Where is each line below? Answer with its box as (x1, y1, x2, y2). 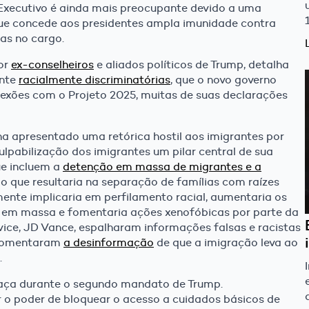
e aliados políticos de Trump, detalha (94, 58, 289, 72)
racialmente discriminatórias (19, 73, 170, 87)
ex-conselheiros (11, 58, 94, 72)
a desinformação (63, 236, 154, 250)
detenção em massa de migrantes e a (63, 160, 261, 174)
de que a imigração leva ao (154, 236, 298, 250)
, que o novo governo (170, 73, 277, 87)
